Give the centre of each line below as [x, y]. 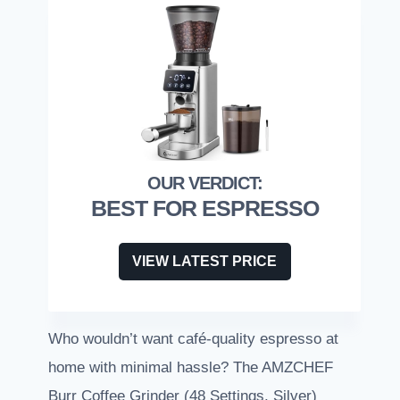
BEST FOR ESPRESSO [204, 208]
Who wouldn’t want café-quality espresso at [193, 339]
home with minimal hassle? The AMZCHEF [191, 368]
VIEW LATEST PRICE [204, 262]
